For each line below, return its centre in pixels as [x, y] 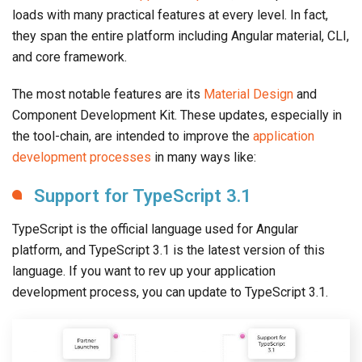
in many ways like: [204, 158]
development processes [82, 158]
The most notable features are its [108, 95]
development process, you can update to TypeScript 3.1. [170, 293]
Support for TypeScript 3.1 [143, 196]
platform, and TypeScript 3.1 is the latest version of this [168, 250]
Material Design [248, 95]
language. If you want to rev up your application [144, 271]
